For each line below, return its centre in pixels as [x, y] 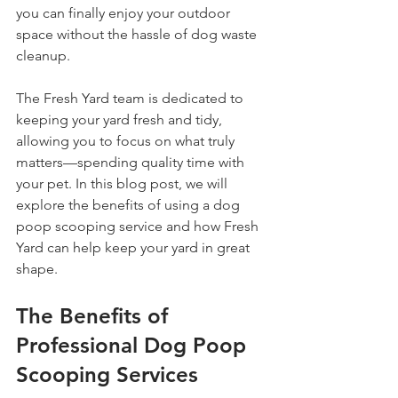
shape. [37, 269]
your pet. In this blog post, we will [123, 183]
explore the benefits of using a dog [130, 205]
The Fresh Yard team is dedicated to [131, 98]
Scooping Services [107, 374]
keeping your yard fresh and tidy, [121, 119]
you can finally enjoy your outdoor [125, 13]
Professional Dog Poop [134, 345]
